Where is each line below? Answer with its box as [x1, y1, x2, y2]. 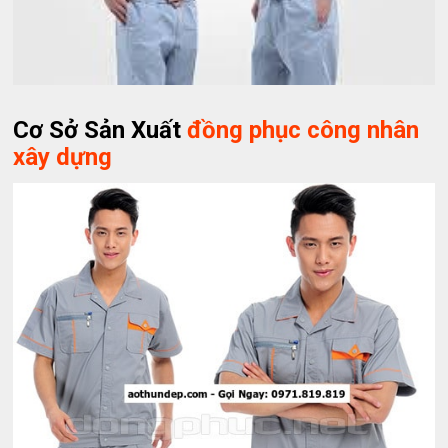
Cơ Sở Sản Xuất [13, 115, 188, 144]
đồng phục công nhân [187, 115, 420, 144]
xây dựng [13, 142, 113, 171]
